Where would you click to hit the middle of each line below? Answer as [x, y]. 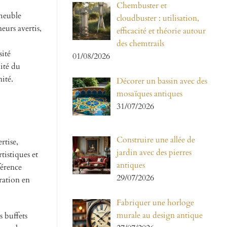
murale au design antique [160, 216]
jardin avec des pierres [154, 153]
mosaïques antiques [149, 94]
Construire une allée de [156, 140]
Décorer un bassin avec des [162, 81]
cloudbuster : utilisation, [158, 18]
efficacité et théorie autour [161, 31]
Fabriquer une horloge [155, 203]
